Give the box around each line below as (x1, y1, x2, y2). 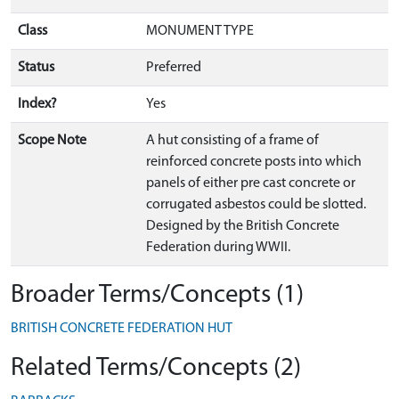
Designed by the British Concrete (146, 219, 339, 233)
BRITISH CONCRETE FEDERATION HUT (11, 322, 232, 336)
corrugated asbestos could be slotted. (146, 198, 366, 212)
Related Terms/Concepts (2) (11, 355, 301, 381)
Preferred (146, 61, 201, 75)
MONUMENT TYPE (146, 24, 254, 38)
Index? (18, 97, 57, 111)
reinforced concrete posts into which (146, 155, 362, 169)
